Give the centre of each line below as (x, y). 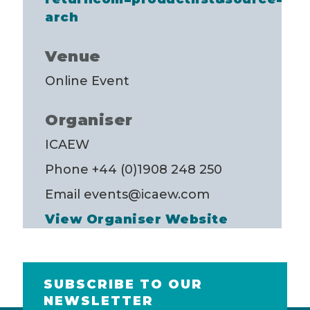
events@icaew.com (147, 194)
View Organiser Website (136, 219)
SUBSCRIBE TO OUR (123, 285)
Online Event (87, 81)
